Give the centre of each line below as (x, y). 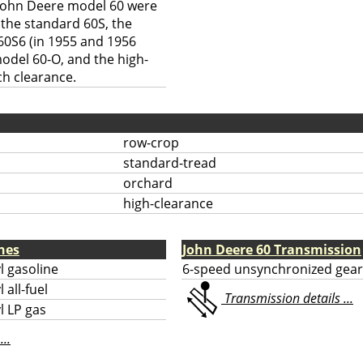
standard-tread (170, 163)
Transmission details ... (287, 299)
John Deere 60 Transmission (272, 250)
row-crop (151, 143)
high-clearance (168, 203)
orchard (148, 183)
